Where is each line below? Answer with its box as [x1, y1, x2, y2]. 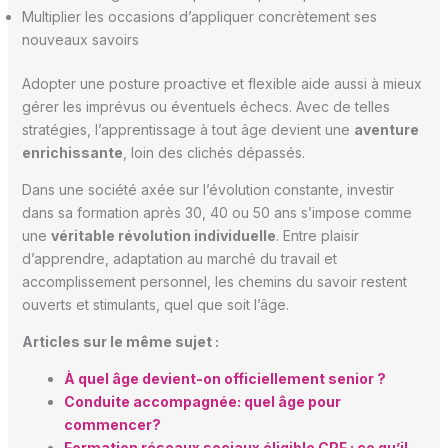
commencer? [63, 416, 161, 434]
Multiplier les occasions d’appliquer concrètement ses [21, 8, 377, 26]
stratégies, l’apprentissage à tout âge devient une [21, 121, 354, 139]
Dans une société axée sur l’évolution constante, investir [21, 181, 394, 199]
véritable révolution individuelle [50, 227, 276, 245]
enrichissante [21, 144, 123, 162]
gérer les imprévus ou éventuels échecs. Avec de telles [21, 98, 390, 116]
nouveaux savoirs [21, 31, 139, 49]
